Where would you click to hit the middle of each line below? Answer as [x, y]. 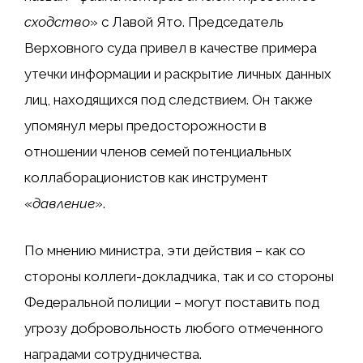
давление [64, 204]
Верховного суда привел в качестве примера [171, 48]
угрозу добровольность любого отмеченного [174, 328]
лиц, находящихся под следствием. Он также [169, 100]
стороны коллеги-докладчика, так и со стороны [179, 276]
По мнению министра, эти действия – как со [165, 250]
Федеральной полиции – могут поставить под [172, 302]
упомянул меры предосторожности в [145, 126]
